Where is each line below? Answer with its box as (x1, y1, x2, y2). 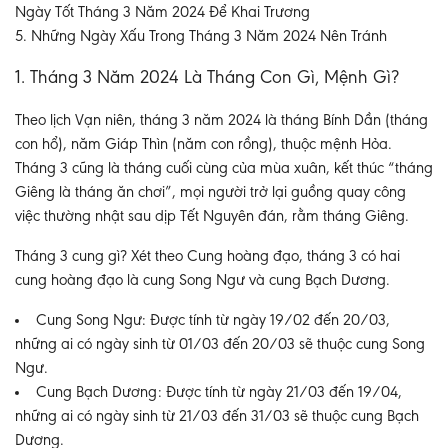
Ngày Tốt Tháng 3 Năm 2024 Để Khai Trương (15, 5, 310, 21)
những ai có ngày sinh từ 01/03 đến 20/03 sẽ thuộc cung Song (15, 337, 425, 353)
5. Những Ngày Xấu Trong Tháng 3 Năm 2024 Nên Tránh (15, 29, 387, 45)
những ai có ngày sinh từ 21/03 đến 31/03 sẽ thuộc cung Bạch (15, 409, 419, 425)
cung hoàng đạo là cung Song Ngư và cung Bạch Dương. (15, 273, 390, 289)
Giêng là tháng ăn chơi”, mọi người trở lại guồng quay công (15, 185, 406, 201)
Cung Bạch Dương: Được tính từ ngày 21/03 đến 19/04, (36, 385, 402, 401)
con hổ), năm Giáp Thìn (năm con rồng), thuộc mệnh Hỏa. (15, 137, 392, 153)
